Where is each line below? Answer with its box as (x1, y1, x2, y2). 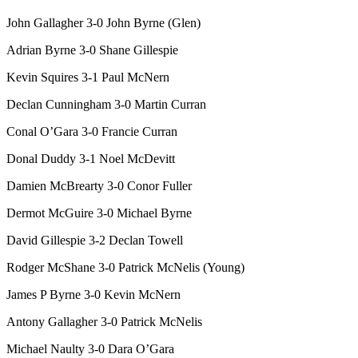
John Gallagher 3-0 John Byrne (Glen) (6, 16, 201, 30)
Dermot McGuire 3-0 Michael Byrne (6, 206, 192, 221)
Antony (6, 315, 45, 329)
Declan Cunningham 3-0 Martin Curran (6, 97, 206, 112)
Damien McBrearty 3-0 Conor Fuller (6, 179, 192, 193)
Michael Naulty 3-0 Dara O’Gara (6, 342, 174, 356)
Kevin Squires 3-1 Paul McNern (6, 70, 169, 85)
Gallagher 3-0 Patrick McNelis (45, 315, 202, 329)
